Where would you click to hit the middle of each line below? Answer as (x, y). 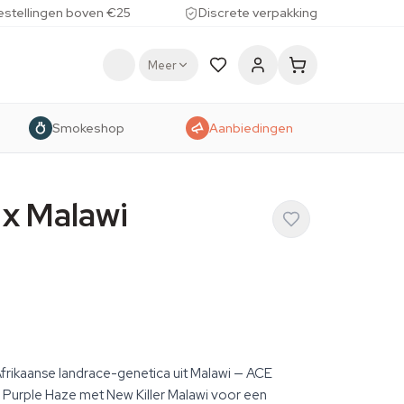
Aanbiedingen (251, 128)
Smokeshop (89, 128)
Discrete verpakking (257, 13)
